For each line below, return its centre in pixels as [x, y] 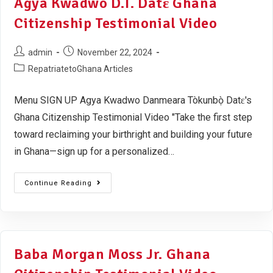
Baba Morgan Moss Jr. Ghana [112, 254]
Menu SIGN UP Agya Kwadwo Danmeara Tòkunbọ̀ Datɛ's [133, 100]
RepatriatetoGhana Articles [80, 69]
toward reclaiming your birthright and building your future [133, 134]
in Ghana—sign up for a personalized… [94, 151]
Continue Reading [58, 183]
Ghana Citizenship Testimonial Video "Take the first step [133, 117]
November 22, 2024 [115, 52]
